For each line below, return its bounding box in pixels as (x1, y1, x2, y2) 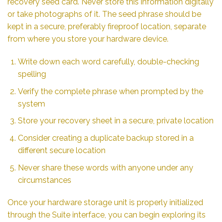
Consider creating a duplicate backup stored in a (17, 133, 194, 143)
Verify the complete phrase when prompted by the (17, 86, 203, 96)
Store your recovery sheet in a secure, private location (17, 116, 214, 126)
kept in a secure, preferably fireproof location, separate (7, 22, 206, 32)
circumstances (17, 175, 71, 185)
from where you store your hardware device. (7, 34, 168, 44)
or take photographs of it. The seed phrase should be (7, 9, 201, 19)
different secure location (17, 146, 106, 156)
